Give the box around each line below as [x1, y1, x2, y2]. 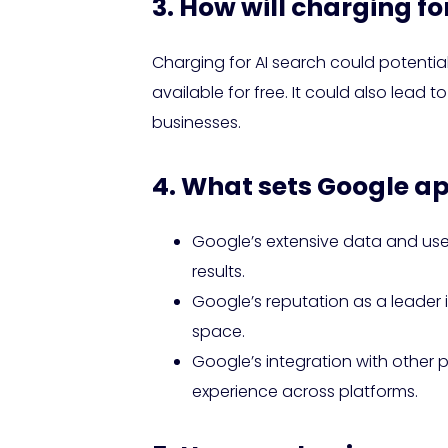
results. [192, 260, 245, 284]
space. [192, 320, 245, 344]
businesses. [152, 111, 241, 135]
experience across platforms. [192, 380, 418, 404]
